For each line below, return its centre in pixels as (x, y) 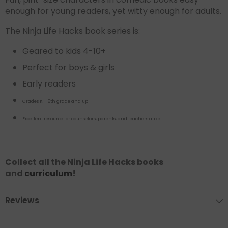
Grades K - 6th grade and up (55, 102)
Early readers (49, 84)
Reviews (22, 201)
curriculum (48, 174)
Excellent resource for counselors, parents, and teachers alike (91, 119)
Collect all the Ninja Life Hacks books (84, 162)
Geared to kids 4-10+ (64, 51)
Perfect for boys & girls (68, 68)
